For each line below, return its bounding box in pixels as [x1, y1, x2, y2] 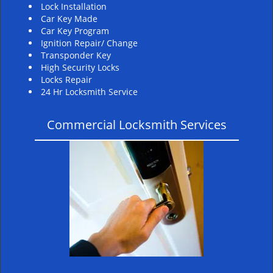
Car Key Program [41, 25, 112, 37]
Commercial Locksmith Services [46, 116, 227, 133]
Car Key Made [41, 13, 97, 24]
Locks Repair [41, 74, 94, 85]
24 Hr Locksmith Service [41, 86, 138, 97]
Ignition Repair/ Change [41, 37, 138, 49]
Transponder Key [41, 49, 113, 61]
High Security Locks [41, 62, 119, 73]
